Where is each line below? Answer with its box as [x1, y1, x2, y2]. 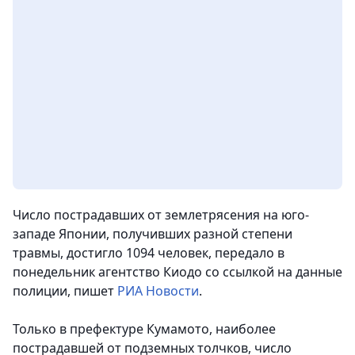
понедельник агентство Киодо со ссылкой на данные [13, 263, 342, 281]
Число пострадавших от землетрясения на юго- [13, 206, 309, 224]
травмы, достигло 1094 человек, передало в [13, 244, 284, 262]
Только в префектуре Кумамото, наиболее [13, 320, 276, 338]
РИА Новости [117, 282, 199, 300]
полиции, [13, 282, 71, 300]
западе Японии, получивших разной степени [13, 225, 292, 243]
